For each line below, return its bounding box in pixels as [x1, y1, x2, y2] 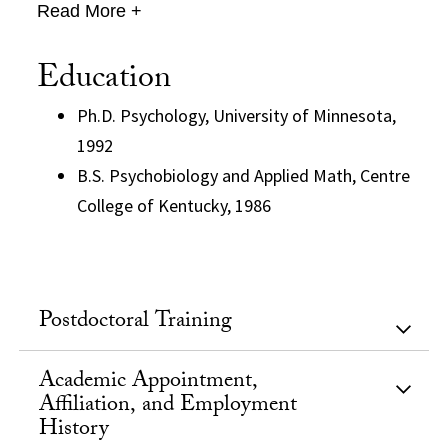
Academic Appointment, [39, 363, 259, 401]
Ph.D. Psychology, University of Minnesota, [77, 103, 397, 127]
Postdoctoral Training [39, 303, 233, 341]
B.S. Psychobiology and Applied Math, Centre [77, 163, 411, 187]
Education [37, 53, 172, 108]
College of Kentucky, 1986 [77, 193, 272, 217]
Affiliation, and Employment [39, 387, 298, 425]
